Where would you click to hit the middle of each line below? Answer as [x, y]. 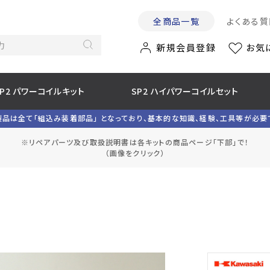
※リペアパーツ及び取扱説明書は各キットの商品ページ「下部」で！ [135, 142]
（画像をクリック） [135, 153]
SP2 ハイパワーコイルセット [185, 91]
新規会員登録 [186, 47]
